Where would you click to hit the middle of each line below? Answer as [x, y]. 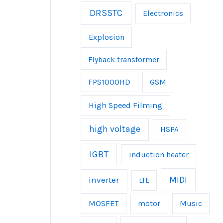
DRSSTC [106, 13]
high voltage [115, 129]
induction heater [159, 155]
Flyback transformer [123, 59]
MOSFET [104, 203]
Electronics [163, 13]
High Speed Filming [125, 105]
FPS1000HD [110, 82]
